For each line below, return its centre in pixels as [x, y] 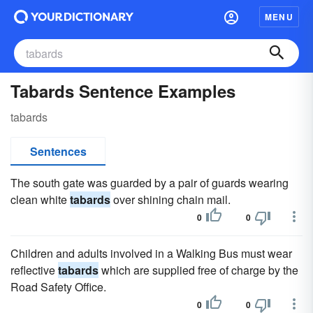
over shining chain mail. [170, 199]
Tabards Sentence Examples [123, 91]
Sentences [58, 151]
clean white [40, 199]
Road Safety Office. [58, 287]
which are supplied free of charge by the [198, 270]
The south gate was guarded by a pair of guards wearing [150, 183]
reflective [34, 270]
